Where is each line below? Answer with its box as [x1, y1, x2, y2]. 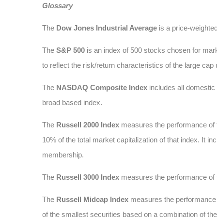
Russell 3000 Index [56, 173, 119, 181]
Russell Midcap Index [56, 195, 128, 203]
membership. [42, 151, 84, 159]
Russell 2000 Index [56, 121, 121, 129]
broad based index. [42, 98, 102, 107]
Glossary [42, 1, 73, 10]
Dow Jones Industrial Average [56, 24, 157, 32]
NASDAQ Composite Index [56, 83, 147, 92]
